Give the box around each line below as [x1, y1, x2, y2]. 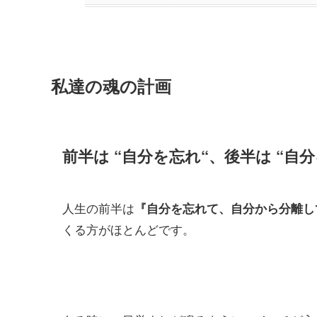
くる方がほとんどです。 [62, 219, 195, 238]
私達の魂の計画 [51, 74, 171, 98]
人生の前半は [62, 198, 134, 217]
